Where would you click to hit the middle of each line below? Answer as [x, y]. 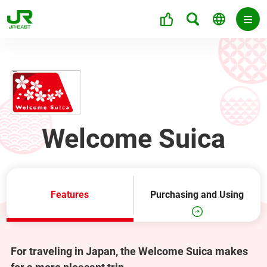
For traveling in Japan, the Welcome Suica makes [129, 252]
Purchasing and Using [197, 195]
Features [70, 195]
